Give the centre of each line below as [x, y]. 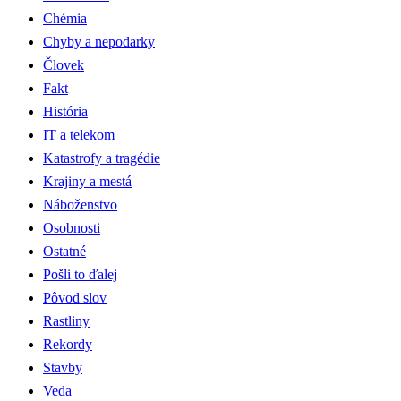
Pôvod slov [75, 297]
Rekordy [68, 344]
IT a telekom [79, 134]
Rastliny [66, 320]
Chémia [65, 18]
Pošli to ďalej [80, 274]
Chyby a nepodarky [99, 41]
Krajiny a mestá [87, 181]
